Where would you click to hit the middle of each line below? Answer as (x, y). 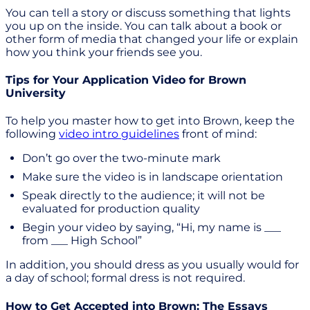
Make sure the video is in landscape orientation (153, 177)
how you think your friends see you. (105, 52)
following (32, 134)
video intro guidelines (119, 134)
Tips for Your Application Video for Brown (126, 80)
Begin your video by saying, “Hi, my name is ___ (152, 228)
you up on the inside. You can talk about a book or (144, 26)
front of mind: (218, 134)
